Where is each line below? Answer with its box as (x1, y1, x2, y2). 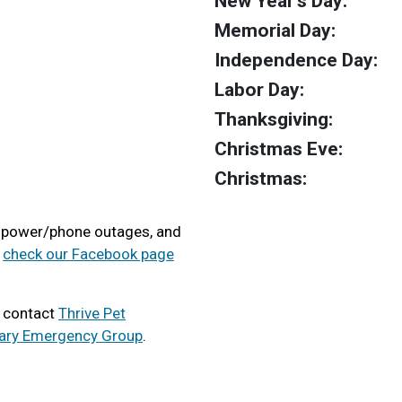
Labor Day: (214, 79, 304, 100)
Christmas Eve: (214, 138, 343, 160)
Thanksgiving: (214, 109, 333, 130)
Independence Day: (214, 49, 378, 71)
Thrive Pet (58, 304, 126, 322)
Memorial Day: (214, 20, 336, 41)
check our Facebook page (3, 245, 174, 263)
